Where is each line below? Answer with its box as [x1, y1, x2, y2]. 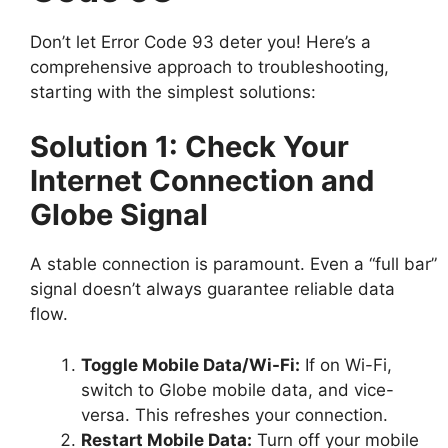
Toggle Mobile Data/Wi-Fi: [81, 354, 300, 375]
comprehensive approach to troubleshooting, [30, 56, 389, 77]
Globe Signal [30, 197, 208, 233]
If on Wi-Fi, [300, 354, 392, 375]
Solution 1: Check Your [30, 129, 349, 165]
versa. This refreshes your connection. [81, 404, 388, 425]
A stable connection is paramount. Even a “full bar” [30, 254, 437, 275]
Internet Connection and [30, 163, 374, 199]
